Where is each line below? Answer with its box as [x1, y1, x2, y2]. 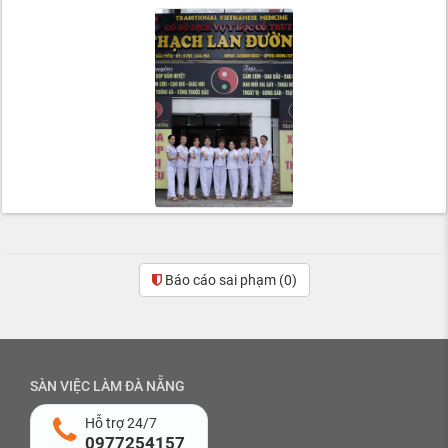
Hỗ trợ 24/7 [85, 414, 157, 431]
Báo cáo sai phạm [164, 271, 279, 288]
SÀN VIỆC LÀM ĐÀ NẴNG [30, 377, 185, 394]
